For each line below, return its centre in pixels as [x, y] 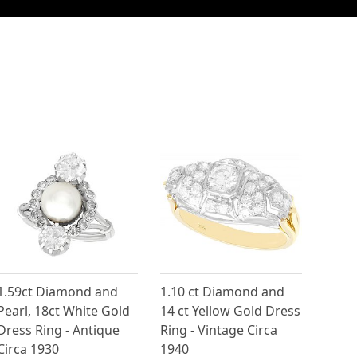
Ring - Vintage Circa [219, 330]
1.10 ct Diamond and [223, 292]
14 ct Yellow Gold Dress [231, 311]
